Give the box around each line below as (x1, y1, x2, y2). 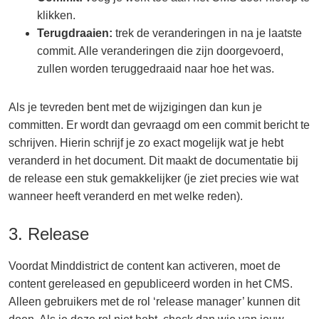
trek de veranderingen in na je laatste (113, 27, 302, 40)
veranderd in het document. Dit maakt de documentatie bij (9, 155, 298, 167)
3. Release (9, 224, 89, 244)
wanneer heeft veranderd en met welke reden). (9, 190, 243, 203)
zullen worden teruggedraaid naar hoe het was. (37, 63, 277, 75)
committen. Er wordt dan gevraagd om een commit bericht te (9, 119, 310, 132)
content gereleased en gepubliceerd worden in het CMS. (9, 278, 293, 291)
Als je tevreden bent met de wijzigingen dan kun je (9, 101, 262, 114)
